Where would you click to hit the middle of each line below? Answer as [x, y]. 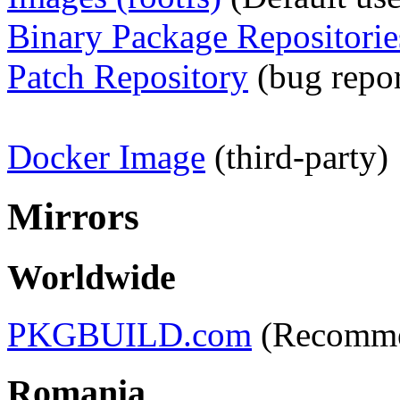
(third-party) [297, 156]
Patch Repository [128, 76]
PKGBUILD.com [129, 335]
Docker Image [106, 156]
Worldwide [92, 277]
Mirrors [73, 216]
